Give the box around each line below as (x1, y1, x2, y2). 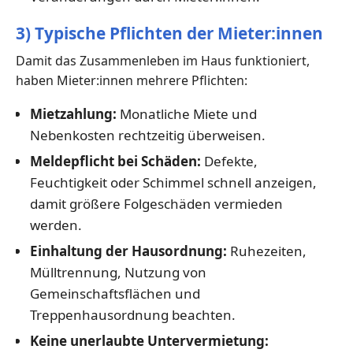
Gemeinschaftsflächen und (29, 284, 200, 303)
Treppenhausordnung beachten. (29, 306, 236, 325)
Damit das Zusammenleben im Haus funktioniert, (16, 52, 310, 70)
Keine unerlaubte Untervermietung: (29, 332, 269, 351)
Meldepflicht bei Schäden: (29, 152, 201, 171)
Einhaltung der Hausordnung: (29, 242, 227, 261)
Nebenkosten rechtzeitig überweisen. (29, 126, 266, 145)
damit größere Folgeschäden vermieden (29, 195, 283, 214)
